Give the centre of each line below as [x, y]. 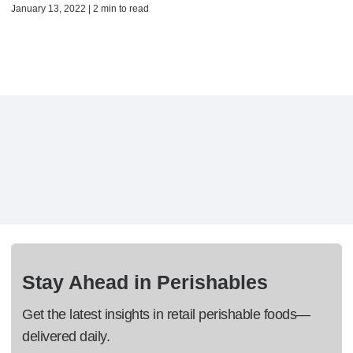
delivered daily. [66, 337]
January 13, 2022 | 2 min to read [80, 9]
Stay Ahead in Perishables [145, 282]
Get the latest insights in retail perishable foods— [166, 315]
